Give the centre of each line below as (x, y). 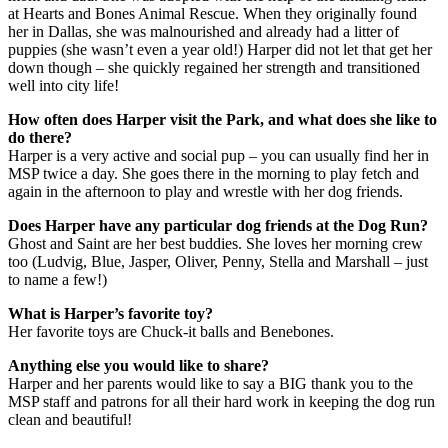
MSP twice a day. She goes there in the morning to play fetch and (213, 173)
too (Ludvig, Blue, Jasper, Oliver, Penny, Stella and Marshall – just (218, 261)
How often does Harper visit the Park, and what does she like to (222, 119)
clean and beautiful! (70, 419)
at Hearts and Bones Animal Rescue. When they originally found (212, 13)
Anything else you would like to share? (138, 365)
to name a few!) (57, 279)
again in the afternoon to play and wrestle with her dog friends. (205, 191)
